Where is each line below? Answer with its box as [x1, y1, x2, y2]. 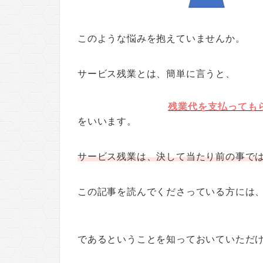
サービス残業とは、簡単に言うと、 [77, 68, 235, 79]
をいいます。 [77, 116, 137, 126]
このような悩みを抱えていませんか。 [77, 33, 245, 43]
